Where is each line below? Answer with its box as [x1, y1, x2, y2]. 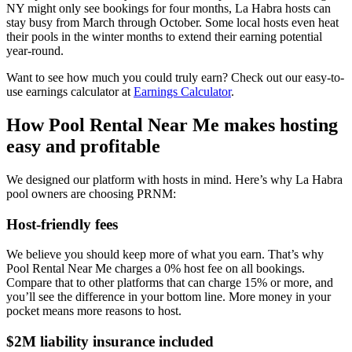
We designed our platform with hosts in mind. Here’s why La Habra [6, 172, 343, 186]
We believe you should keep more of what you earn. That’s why [6, 247, 324, 262]
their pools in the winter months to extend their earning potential [6, 29, 322, 43]
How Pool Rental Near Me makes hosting [6, 114, 338, 135]
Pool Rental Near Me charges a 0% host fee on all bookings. [6, 262, 305, 276]
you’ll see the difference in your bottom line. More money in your [6, 290, 331, 304]
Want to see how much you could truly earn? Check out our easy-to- [6, 70, 344, 84]
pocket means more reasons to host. [6, 304, 181, 318]
